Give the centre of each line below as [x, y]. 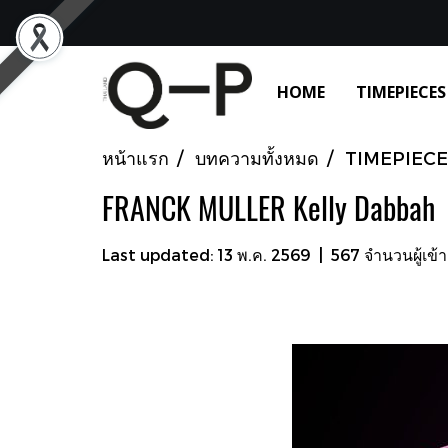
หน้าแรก [135, 157]
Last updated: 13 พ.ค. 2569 [206, 254]
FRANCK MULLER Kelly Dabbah [268, 208]
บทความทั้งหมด [257, 157]
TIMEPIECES [401, 92]
